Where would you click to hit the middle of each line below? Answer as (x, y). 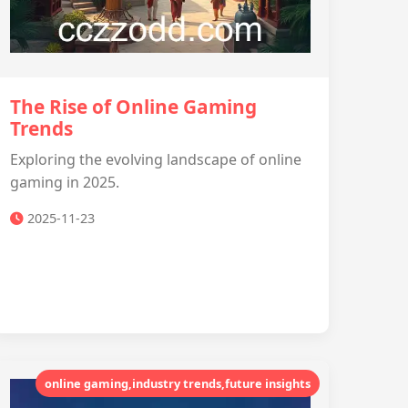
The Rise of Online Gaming (133, 107)
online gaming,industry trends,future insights (178, 383)
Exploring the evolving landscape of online (156, 159)
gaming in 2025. (65, 182)
